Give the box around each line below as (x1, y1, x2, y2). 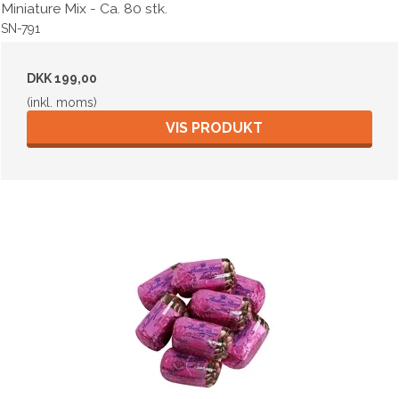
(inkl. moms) (27, 94, 97, 110)
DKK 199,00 (27, 70, 97, 85)
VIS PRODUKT (165, 118, 263, 136)
